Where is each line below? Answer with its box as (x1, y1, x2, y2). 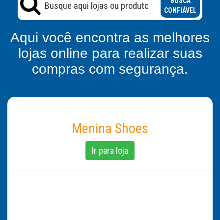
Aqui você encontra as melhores (10, 30, 210, 45)
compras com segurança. (32, 61, 188, 77)
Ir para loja (92, 145, 128, 156)
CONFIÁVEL (164, 6, 197, 14)
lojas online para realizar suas (18, 46, 202, 61)
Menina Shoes (72, 120, 148, 137)
